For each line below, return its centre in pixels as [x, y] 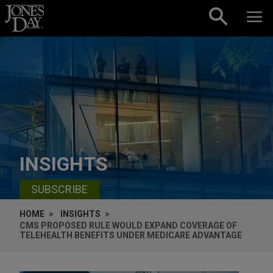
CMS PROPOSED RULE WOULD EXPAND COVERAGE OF [128, 225]
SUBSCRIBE [59, 190]
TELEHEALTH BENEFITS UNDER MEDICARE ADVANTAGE [131, 235]
